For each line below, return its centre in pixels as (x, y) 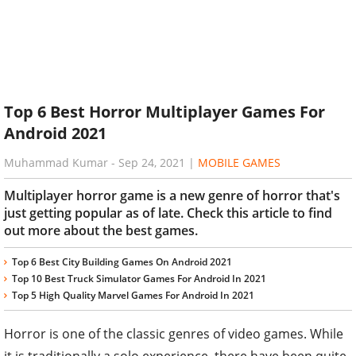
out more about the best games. (101, 230)
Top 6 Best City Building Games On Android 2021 (122, 261)
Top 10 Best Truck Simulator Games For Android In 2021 (139, 278)
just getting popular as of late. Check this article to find (168, 213)
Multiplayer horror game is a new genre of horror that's (172, 195)
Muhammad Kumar (56, 162)
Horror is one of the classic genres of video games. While (174, 333)
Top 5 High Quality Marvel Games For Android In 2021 (133, 295)
